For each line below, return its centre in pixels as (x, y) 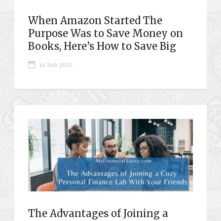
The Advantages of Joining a (98, 213)
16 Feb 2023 (56, 65)
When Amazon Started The (95, 20)
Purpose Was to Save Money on (106, 33)
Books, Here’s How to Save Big (102, 46)
